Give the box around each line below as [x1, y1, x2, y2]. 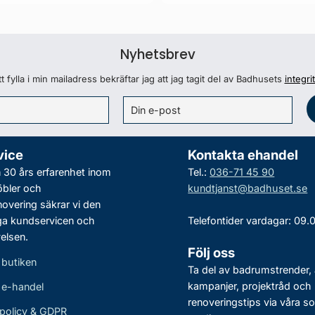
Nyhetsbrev [120, 44, 195, 64]
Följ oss [188, 244, 236, 261]
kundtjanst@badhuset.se [188, 181, 308, 194]
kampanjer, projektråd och [188, 279, 312, 292]
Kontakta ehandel [188, 146, 299, 163]
